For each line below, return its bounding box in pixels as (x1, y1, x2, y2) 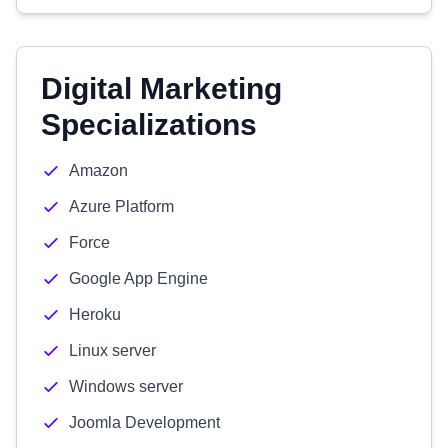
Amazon (69, 162, 128, 179)
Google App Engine (69, 270, 208, 287)
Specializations (41, 108, 257, 141)
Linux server (69, 342, 156, 359)
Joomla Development (69, 414, 220, 431)
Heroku (69, 306, 121, 323)
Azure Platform (69, 198, 174, 215)
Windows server (69, 378, 183, 395)
